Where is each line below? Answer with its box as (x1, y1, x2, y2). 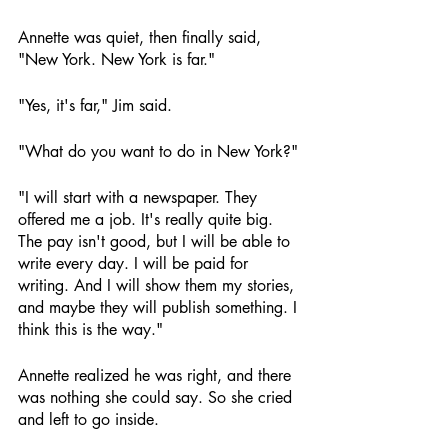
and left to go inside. (18, 409, 159, 430)
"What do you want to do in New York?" (18, 141, 298, 162)
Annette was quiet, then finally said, (18, 27, 266, 48)
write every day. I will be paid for (18, 253, 253, 274)
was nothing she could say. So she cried (18, 387, 297, 408)
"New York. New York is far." (18, 49, 215, 70)
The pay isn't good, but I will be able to (18, 231, 295, 252)
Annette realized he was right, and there (18, 365, 296, 386)
